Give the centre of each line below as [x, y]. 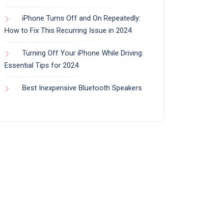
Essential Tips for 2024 [41, 65]
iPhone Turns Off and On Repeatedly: [81, 18]
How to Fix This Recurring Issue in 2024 [68, 30]
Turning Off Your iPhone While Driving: [83, 53]
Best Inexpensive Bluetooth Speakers [82, 88]
